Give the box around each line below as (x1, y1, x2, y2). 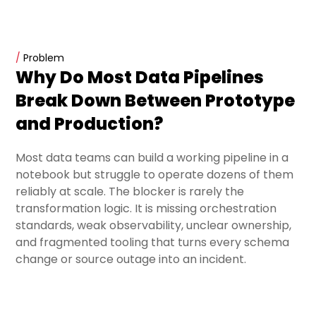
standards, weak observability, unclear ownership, (16, 217, 292, 234)
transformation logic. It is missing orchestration (16, 200, 277, 217)
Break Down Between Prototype (16, 89, 296, 113)
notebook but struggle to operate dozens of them (16, 166, 294, 183)
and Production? (16, 112, 164, 136)
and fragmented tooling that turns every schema (16, 234, 290, 251)
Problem (20, 51, 65, 66)
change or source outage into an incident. (16, 251, 247, 268)
